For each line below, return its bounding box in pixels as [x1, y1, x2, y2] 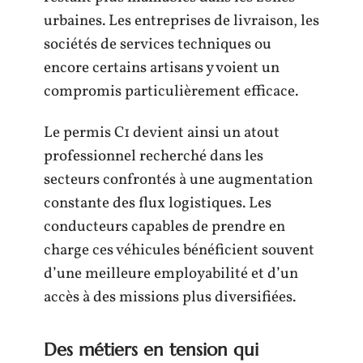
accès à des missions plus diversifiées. [44, 287, 296, 308]
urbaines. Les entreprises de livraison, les [44, 10, 319, 32]
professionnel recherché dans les [44, 146, 263, 167]
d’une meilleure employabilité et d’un [44, 263, 298, 284]
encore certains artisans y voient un [44, 57, 280, 79]
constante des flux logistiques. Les [44, 193, 271, 214]
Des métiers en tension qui [44, 339, 258, 361]
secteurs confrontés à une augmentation [44, 169, 313, 190]
